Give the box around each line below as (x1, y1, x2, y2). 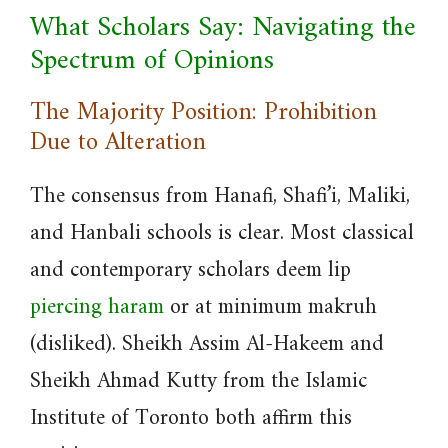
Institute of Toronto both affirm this (30, 399, 352, 438)
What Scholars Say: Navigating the (30, 4, 416, 53)
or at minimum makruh (164, 288, 377, 327)
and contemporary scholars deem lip (30, 251, 351, 290)
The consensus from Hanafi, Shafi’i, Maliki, (30, 177, 410, 216)
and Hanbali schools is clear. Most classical (30, 214, 414, 253)
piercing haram (30, 288, 164, 327)
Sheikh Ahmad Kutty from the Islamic (30, 362, 367, 401)
